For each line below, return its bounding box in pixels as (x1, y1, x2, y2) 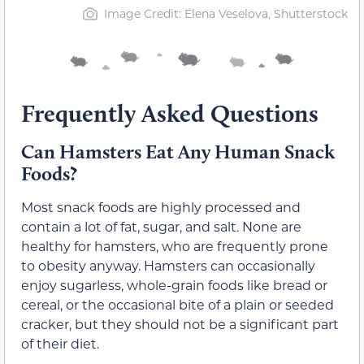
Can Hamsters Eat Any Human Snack (21, 140, 335, 164)
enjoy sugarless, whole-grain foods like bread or (21, 276, 327, 294)
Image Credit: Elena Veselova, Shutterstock (103, 5, 348, 21)
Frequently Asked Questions (21, 98, 318, 129)
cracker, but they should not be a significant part (21, 315, 339, 333)
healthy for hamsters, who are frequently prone (21, 237, 328, 255)
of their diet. (21, 335, 99, 353)
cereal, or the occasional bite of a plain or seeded (21, 296, 334, 314)
